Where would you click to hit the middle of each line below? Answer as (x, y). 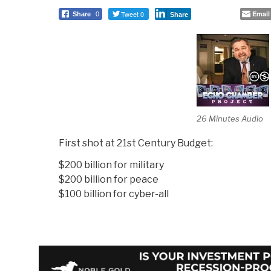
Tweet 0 (132, 14)
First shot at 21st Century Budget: (136, 143)
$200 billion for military (111, 165)
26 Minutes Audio (230, 118)
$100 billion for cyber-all (114, 194)
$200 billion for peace (109, 180)
